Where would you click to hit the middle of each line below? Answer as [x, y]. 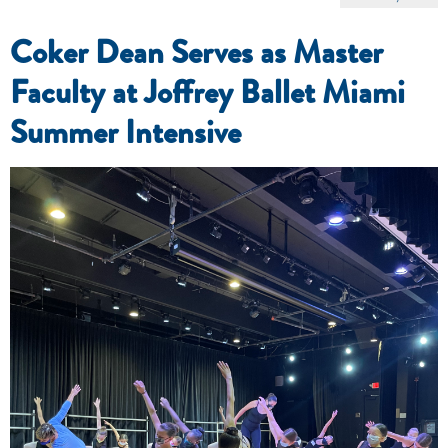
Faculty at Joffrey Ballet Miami [207, 92]
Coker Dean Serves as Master [196, 52]
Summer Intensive [125, 132]
